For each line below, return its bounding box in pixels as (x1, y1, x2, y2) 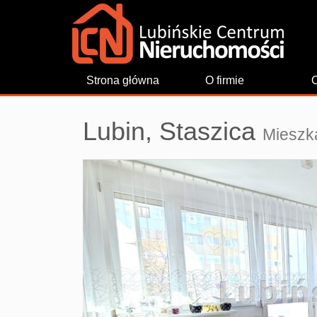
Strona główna (86, 74, 160, 86)
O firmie (204, 74, 244, 86)
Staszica (159, 117, 255, 146)
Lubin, (83, 117, 152, 146)
